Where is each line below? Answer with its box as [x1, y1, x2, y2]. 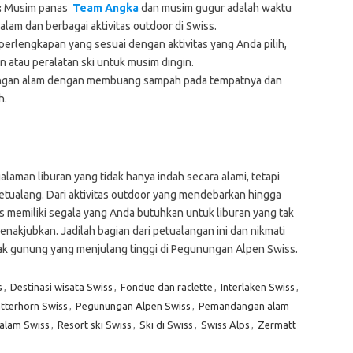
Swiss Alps [200, 318, 250, 330]
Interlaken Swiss [220, 281, 295, 292]
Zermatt [257, 318, 296, 330]
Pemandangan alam [198, 299, 289, 311]
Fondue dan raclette [120, 281, 213, 292]
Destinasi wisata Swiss [9, 281, 113, 292]
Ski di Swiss [139, 318, 193, 330]
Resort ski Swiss [57, 318, 132, 330]
